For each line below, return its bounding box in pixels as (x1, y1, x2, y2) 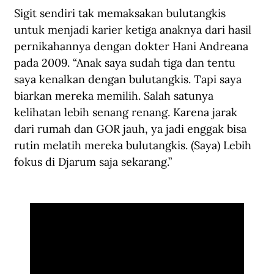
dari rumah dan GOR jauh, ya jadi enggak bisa (14, 121, 250, 136)
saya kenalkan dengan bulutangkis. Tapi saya (14, 72, 245, 86)
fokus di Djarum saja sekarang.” (14, 154, 175, 169)
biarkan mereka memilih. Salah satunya (14, 88, 217, 103)
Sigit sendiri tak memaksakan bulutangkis (14, 6, 229, 20)
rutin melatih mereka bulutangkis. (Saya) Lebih (14, 138, 254, 152)
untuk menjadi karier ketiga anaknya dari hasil (14, 22, 254, 37)
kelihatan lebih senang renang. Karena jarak (14, 105, 240, 119)
